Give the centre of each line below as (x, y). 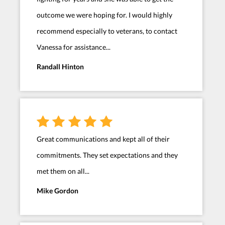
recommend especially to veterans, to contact (107, 31)
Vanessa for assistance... (74, 47)
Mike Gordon (58, 191)
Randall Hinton (60, 67)
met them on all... (63, 171)
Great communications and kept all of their (103, 139)
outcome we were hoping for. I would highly (104, 15)
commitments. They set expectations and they (107, 155)
